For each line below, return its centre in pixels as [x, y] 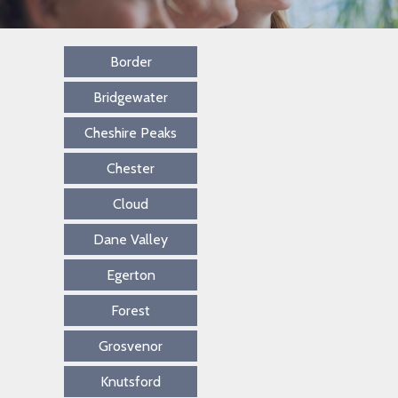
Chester [131, 169]
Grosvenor [131, 346]
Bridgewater [131, 98]
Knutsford [131, 382]
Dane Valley [131, 240]
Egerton [131, 275]
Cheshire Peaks [131, 133]
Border [131, 62]
